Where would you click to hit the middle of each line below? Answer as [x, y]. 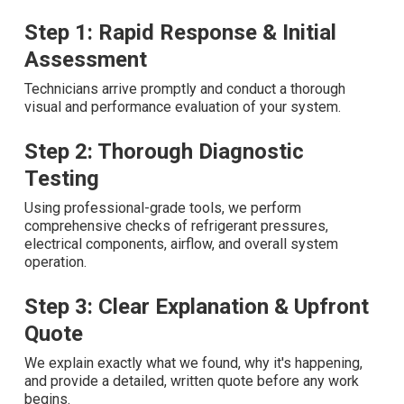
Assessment [86, 60]
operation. [55, 262]
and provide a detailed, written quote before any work [192, 381]
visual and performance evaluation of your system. [183, 107]
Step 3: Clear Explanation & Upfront [197, 307]
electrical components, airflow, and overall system [181, 244]
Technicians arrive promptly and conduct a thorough [185, 89]
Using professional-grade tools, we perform [163, 208]
